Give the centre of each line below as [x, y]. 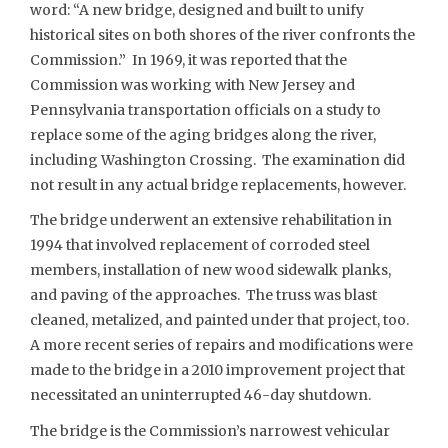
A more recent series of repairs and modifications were [221, 345]
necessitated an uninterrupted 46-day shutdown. [200, 395]
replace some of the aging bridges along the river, [203, 134]
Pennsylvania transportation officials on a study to [205, 109]
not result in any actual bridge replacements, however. [218, 184]
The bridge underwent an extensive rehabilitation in [211, 220]
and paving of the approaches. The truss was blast [203, 295]
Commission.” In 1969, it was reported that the [188, 59]
